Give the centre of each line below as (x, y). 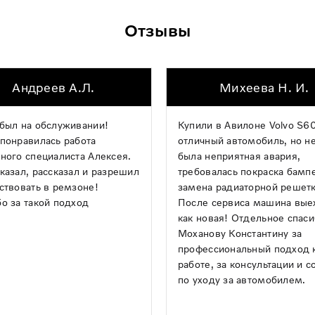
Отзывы (157, 30)
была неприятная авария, (239, 156)
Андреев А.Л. (53, 88)
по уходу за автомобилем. (242, 280)
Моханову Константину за (240, 233)
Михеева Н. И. (264, 88)
